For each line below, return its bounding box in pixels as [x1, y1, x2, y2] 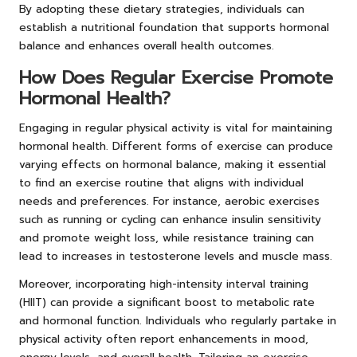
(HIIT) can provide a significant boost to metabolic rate [19, 293, 315, 311]
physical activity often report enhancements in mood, [19, 330, 308, 347]
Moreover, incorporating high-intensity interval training [19, 275, 308, 292]
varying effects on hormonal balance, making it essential [19, 155, 326, 173]
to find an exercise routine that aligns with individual [19, 174, 304, 191]
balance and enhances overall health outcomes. [19, 37, 274, 54]
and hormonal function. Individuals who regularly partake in [19, 312, 336, 329]
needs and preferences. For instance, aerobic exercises [19, 192, 320, 210]
